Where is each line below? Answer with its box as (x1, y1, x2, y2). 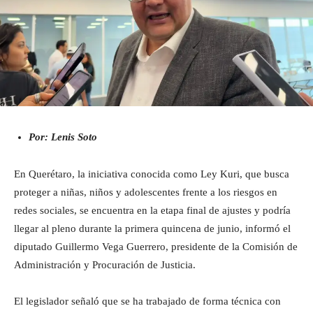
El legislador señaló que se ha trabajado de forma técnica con (14, 295, 281, 307)
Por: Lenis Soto (29, 131, 97, 143)
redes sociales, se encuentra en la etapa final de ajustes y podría (14, 204, 291, 216)
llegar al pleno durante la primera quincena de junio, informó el (14, 222, 291, 234)
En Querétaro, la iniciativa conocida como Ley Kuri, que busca (14, 168, 289, 180)
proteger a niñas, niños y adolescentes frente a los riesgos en (14, 186, 277, 198)
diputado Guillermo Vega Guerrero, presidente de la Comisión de (14, 240, 298, 252)
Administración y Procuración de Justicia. (14, 259, 196, 270)
